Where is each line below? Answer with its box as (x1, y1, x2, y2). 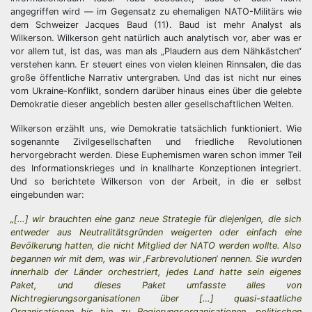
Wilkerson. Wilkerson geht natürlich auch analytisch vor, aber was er (10, 33, 302, 43)
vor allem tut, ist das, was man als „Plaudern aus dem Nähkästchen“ (10, 46, 302, 56)
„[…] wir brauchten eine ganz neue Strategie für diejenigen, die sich (10, 214, 302, 224)
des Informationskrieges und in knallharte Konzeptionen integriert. (10, 163, 302, 173)
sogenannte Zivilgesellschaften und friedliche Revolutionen (10, 136, 302, 147)
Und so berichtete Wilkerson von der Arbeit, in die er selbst (10, 176, 302, 187)
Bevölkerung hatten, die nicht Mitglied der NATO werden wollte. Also (10, 240, 302, 251)
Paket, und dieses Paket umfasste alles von (10, 280, 302, 290)
